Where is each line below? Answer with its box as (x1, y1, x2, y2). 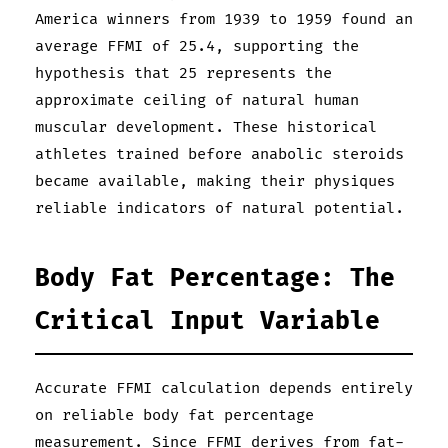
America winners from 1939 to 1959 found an (35, 9, 413, 29)
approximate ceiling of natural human (35, 90, 359, 110)
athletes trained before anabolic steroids (35, 144, 404, 164)
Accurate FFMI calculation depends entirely (35, 378, 413, 398)
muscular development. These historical (35, 117, 377, 137)
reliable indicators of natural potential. (35, 198, 404, 218)
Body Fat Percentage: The (35, 263, 395, 293)
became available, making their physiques (35, 171, 395, 191)
